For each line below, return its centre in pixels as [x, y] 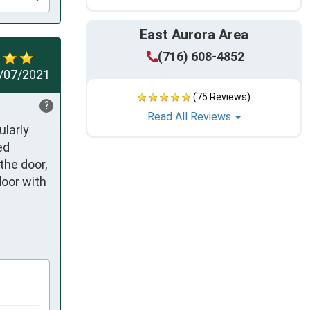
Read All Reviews [190, 117]
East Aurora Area [194, 35]
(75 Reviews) [221, 97]
